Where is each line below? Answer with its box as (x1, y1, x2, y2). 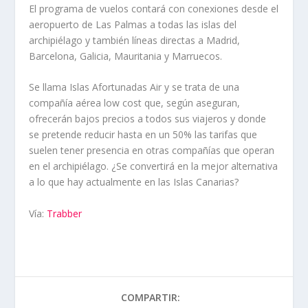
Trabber (47, 206, 82, 220)
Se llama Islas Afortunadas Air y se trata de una (29, 80, 240, 94)
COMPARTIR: (121, 290, 180, 304)
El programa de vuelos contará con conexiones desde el (29, 1, 279, 15)
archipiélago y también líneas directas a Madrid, (29, 33, 241, 47)
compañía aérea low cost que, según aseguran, (29, 96, 241, 110)
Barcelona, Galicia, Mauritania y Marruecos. (29, 49, 223, 63)
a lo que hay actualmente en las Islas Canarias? (29, 175, 239, 189)
